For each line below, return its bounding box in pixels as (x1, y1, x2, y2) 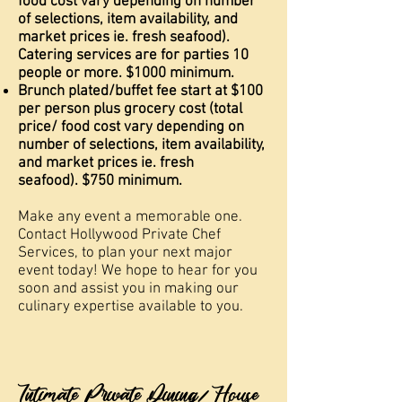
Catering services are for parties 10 (18, 46, 249, 65)
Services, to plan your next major (18, 243, 232, 262)
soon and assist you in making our (18, 279, 239, 298)
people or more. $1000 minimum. (18, 64, 234, 83)
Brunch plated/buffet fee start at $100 (18, 82, 263, 100)
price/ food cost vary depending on (18, 118, 244, 136)
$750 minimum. (82, 171, 182, 190)
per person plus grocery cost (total (18, 100, 242, 118)
